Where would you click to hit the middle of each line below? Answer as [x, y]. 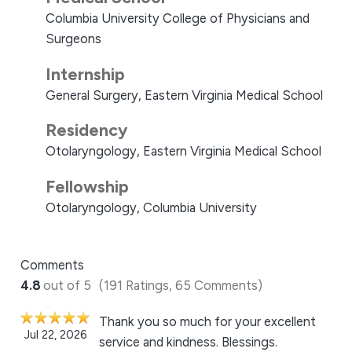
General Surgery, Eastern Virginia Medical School [185, 95]
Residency [87, 130]
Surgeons [74, 38]
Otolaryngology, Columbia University [152, 208]
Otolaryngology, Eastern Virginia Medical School [184, 151]
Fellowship [88, 187]
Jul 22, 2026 [55, 334]
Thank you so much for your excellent [207, 321]
